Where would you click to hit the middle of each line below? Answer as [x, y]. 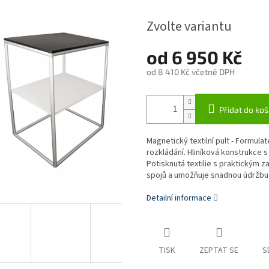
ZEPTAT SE [219, 251]
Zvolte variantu [189, 27]
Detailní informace [179, 198]
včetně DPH [212, 72]
